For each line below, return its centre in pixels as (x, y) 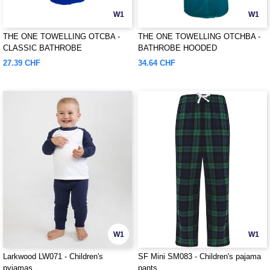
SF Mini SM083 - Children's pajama (199, 256)
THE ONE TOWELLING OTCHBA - (199, 36)
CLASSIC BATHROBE (42, 48)
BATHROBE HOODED (177, 48)
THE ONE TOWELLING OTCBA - (61, 36)
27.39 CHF (22, 63)
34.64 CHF (157, 63)
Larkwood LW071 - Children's (53, 256)
